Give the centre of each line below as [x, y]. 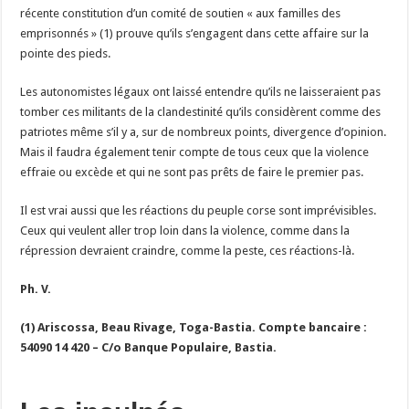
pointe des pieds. [66, 53]
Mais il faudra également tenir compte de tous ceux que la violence [195, 152]
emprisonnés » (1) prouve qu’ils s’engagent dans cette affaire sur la [195, 33]
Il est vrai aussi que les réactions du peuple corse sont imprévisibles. [199, 210]
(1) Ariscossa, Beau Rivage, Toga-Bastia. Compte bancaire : [194, 327]
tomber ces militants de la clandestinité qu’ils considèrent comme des [201, 111]
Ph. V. [36, 288]
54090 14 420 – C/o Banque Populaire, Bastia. [149, 347]
